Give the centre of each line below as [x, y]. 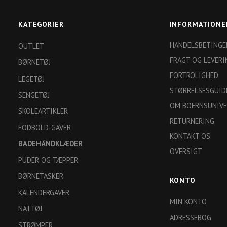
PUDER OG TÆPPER [48, 160]
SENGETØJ [34, 95]
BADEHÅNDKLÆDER [50, 144]
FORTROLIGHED [194, 75]
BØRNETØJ [34, 62]
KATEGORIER [41, 25]
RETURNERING [192, 121]
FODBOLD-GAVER [45, 128]
